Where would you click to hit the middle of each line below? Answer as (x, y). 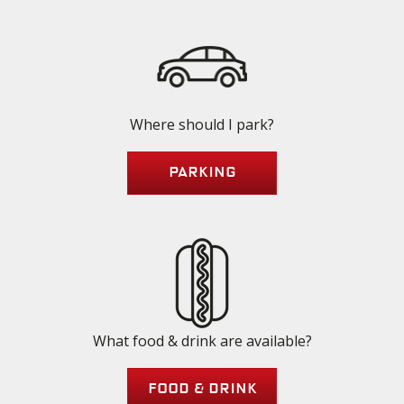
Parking (202, 174)
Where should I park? (202, 125)
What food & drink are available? (202, 341)
